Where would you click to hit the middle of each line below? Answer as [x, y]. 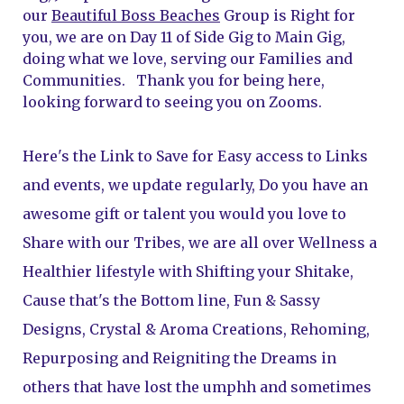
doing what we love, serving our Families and [188, 59]
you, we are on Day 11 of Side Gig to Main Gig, [184, 37]
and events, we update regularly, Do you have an [195, 185]
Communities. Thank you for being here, [174, 80]
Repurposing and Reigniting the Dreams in [179, 358]
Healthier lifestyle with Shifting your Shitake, [188, 271]
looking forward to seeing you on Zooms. [176, 102]
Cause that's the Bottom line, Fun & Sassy [171, 300]
